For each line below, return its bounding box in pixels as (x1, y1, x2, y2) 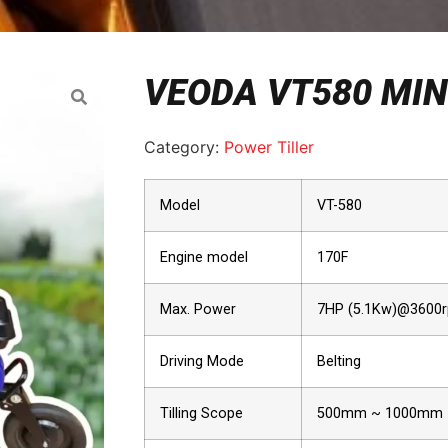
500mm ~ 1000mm (317, 405, 443, 422)
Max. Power (160, 301, 236, 318)
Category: (144, 137, 224, 157)
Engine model (160, 249, 248, 266)
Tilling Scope (160, 405, 243, 422)
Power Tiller (224, 137, 314, 157)
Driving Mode (160, 353, 244, 370)
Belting (317, 353, 361, 370)
